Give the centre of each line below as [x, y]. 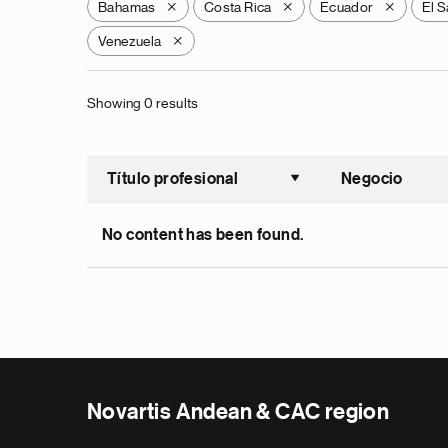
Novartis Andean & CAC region [238, 412]
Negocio [372, 179]
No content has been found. [203, 235]
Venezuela [130, 41]
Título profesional [173, 179]
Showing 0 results [143, 103]
